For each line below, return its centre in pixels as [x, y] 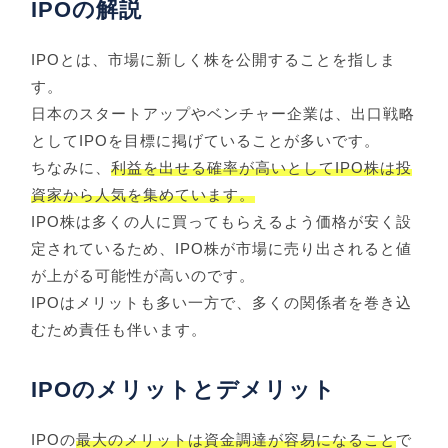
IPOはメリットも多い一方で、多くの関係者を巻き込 [222, 303]
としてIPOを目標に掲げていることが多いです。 [206, 141]
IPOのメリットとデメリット [184, 390]
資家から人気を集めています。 [143, 195]
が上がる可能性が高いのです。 [143, 276]
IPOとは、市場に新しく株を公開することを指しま [214, 60]
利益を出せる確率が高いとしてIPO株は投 [262, 168]
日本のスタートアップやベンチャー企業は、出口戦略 [223, 114]
